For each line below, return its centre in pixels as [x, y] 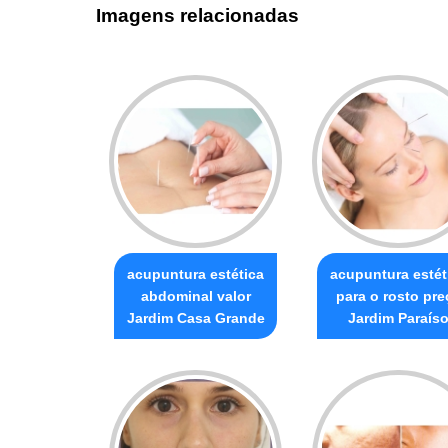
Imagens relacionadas [197, 16]
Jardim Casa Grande [195, 317]
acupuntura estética [195, 273]
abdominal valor [195, 295]
